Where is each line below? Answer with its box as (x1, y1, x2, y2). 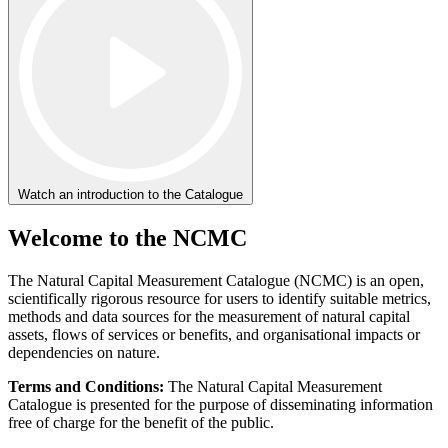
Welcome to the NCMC (8, 225, 247, 252)
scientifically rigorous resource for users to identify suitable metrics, (8, 290, 431, 308)
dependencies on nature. (8, 344, 160, 362)
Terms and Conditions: (8, 378, 164, 396)
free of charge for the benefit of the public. (8, 414, 274, 432)
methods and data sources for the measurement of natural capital (8, 308, 410, 326)
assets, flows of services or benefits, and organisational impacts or (8, 326, 420, 344)
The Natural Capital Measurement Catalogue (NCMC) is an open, (8, 272, 424, 290)
